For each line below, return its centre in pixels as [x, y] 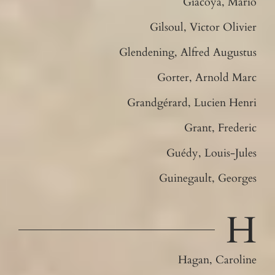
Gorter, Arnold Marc [207, 77]
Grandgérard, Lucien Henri [192, 103]
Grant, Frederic [221, 128]
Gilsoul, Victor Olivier [203, 27]
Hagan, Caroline [218, 260]
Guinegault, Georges [208, 178]
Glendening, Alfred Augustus [188, 52]
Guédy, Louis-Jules [212, 153]
